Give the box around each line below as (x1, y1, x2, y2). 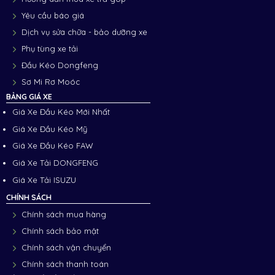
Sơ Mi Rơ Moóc (21, 76, 80, 87)
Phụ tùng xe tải (21, 43, 79, 53)
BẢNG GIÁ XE (6, 91, 52, 101)
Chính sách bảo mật (21, 225, 99, 236)
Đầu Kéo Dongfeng (21, 60, 99, 70)
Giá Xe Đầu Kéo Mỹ (12, 123, 88, 134)
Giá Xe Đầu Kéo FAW (12, 141, 94, 151)
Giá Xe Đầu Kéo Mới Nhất (12, 106, 110, 117)
